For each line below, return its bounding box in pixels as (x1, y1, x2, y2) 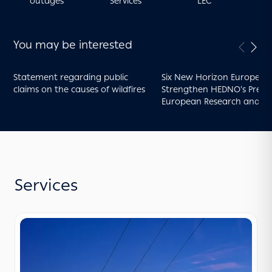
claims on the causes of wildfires (13, 84, 145, 95)
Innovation (161, 109, 207, 120)
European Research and (161, 97, 260, 107)
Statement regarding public (13, 72, 128, 83)
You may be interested (13, 38, 132, 52)
